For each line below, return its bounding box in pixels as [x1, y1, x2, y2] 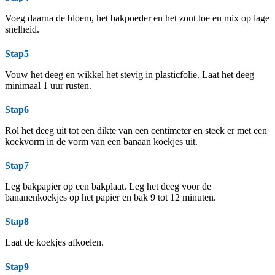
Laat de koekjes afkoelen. [5, 237, 104, 248]
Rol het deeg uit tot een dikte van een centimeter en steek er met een [5, 125, 267, 136]
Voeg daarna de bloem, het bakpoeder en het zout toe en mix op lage [5, 13, 269, 24]
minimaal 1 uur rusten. [5, 80, 91, 91]
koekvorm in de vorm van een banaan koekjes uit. [5, 136, 198, 147]
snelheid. [5, 24, 39, 35]
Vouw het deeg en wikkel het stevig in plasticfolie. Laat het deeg [5, 69, 254, 80]
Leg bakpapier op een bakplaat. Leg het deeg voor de [5, 181, 211, 192]
